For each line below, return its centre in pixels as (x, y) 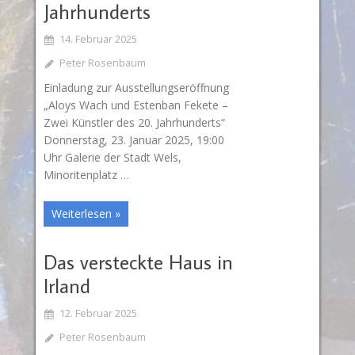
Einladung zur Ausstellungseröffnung (136, 87)
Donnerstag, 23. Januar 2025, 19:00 (134, 139)
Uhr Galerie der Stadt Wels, (112, 157)
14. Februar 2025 (98, 39)
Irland (67, 286)
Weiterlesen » (86, 214)
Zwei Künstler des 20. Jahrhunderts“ (134, 122)
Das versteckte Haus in (138, 262)
